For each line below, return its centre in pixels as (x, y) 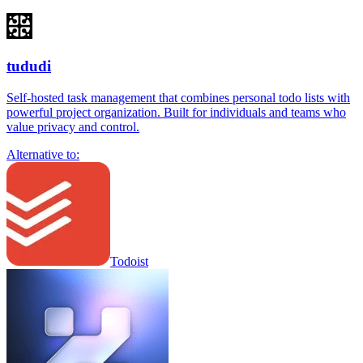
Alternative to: (43, 154)
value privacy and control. (73, 126)
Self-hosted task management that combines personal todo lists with (178, 97)
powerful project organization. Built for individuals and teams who (176, 112)
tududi (29, 66)
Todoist (129, 261)
